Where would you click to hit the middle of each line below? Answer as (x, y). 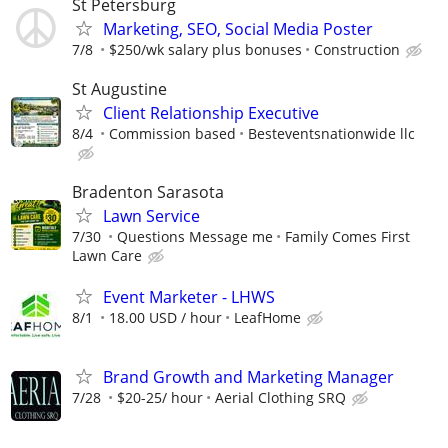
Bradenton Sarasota (148, 192)
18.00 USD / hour (165, 318)
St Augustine (119, 88)
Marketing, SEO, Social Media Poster (238, 28)
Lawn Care (107, 256)
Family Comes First (347, 237)
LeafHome (267, 318)
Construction (357, 49)
